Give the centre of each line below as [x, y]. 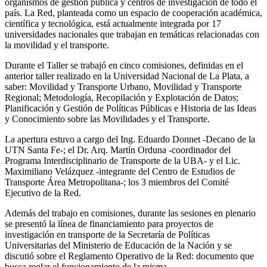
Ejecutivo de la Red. [43, 193]
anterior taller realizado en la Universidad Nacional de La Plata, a [127, 76]
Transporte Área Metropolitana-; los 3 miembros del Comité [117, 182]
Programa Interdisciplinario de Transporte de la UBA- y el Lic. [122, 160]
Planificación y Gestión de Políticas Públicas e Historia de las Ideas [131, 108]
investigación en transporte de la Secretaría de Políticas [107, 234]
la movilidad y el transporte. [57, 45]
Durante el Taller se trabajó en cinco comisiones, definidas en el [124, 65]
